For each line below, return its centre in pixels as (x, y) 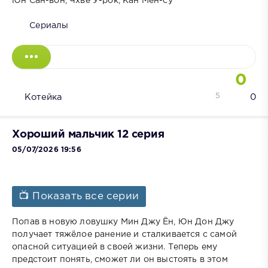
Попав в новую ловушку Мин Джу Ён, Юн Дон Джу (123, 222)
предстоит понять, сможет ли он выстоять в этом (120, 259)
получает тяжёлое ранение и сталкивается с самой (124, 234)
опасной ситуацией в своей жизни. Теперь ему (115, 247)
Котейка (43, 98)
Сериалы (49, 26)
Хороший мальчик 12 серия (88, 134)
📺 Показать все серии (79, 196)
